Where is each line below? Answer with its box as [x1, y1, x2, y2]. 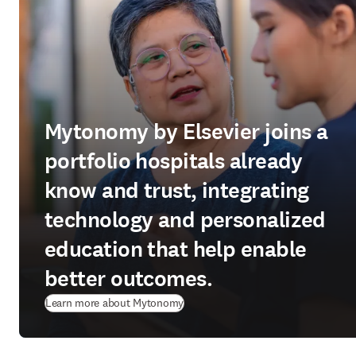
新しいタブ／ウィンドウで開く [186, 295, 339, 309]
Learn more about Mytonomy [45, 296, 184, 310]
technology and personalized [44, 205, 326, 235]
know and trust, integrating [44, 176, 309, 206]
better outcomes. [44, 264, 213, 294]
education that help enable [44, 234, 307, 265]
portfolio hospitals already [44, 146, 303, 176]
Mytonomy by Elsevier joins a [44, 117, 328, 147]
